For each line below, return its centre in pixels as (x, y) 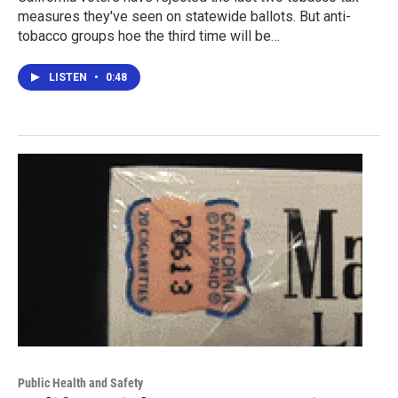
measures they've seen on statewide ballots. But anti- (184, 17)
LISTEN (69, 78)
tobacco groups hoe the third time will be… (149, 36)
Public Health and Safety (80, 382)
